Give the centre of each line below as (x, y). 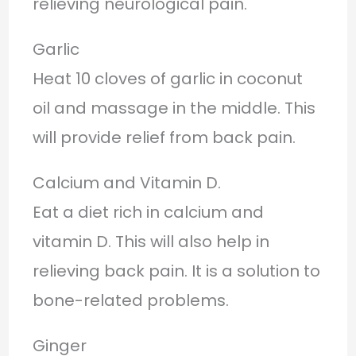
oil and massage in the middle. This (174, 108)
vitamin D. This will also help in (151, 241)
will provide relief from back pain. (164, 137)
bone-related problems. (130, 300)
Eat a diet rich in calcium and (148, 212)
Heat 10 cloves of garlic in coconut (167, 78)
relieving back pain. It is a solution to (176, 271)
